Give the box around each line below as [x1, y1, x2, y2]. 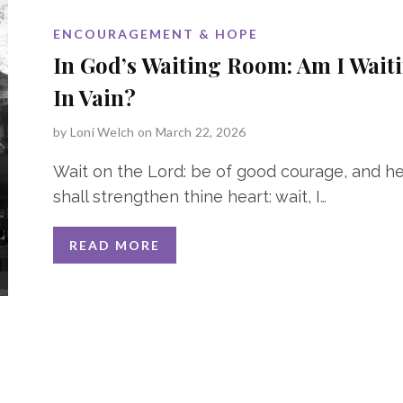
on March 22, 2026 [138, 123, 246, 139]
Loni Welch [69, 123, 135, 139]
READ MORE [68, 237, 160, 253]
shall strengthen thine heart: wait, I [52, 186, 320, 206]
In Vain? [52, 82, 136, 112]
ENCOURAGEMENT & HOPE [52, 25, 258, 41]
